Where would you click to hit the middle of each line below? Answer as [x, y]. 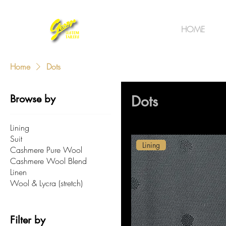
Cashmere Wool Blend [48, 161]
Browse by [33, 99]
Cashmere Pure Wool [46, 150]
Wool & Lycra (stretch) [46, 183]
